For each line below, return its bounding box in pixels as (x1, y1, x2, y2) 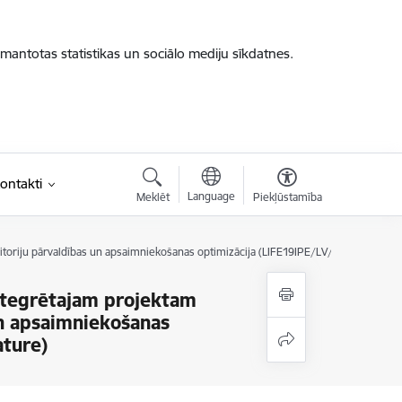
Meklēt (135, 190, 170, 204)
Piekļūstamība (252, 190, 322, 204)
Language (187, 189, 235, 203)
